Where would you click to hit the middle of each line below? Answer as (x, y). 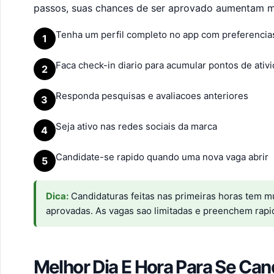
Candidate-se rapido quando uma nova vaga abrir (162, 157)
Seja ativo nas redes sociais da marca (136, 127)
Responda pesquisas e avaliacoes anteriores (152, 96)
